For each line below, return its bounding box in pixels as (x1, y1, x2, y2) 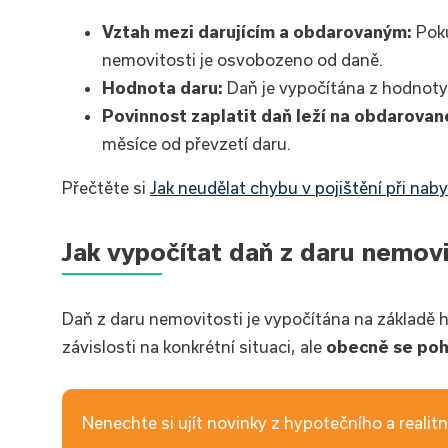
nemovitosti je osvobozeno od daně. (102, 49, 383, 69)
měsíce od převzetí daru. (102, 133, 291, 153)
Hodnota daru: (102, 77, 227, 97)
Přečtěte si (62, 177, 150, 197)
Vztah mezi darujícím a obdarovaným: (102, 21, 416, 41)
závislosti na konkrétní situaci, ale (62, 336, 326, 356)
